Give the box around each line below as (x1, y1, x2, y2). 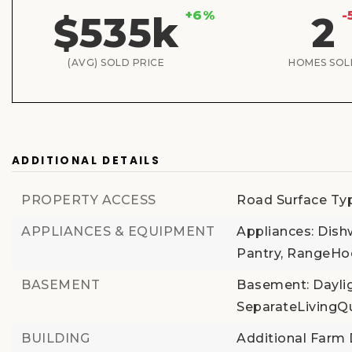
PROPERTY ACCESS (21, 192, 156, 207)
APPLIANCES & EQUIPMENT (21, 224, 214, 239)
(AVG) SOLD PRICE (68, 57, 165, 68)
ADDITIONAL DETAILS (12, 153, 161, 168)
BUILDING (21, 331, 90, 346)
